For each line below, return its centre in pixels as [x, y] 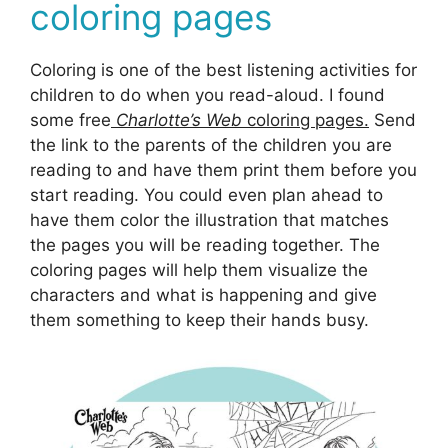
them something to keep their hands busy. [199, 320]
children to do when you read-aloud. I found [207, 95]
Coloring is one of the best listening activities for [223, 70]
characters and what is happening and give [203, 295]
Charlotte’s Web [179, 120]
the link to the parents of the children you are [211, 145]
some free [70, 120]
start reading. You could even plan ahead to [206, 195]
